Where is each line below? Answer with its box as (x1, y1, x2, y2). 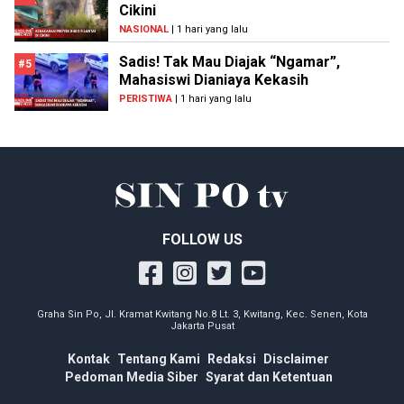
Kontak (68, 352, 110, 367)
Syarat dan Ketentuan (205, 370, 333, 385)
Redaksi (207, 352, 256, 367)
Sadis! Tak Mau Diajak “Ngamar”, (119, 53, 340, 71)
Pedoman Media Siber (64, 370, 198, 385)
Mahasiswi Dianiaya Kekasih (119, 71, 308, 89)
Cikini (119, 2, 156, 20)
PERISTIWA (119, 93, 172, 106)
